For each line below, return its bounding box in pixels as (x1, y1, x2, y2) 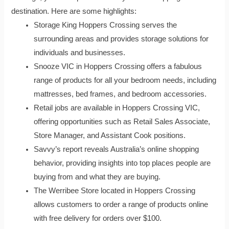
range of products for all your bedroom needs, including (34, 76, 217, 84)
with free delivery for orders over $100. (34, 214, 162, 222)
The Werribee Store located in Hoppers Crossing (34, 186, 196, 195)
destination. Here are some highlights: (11, 7, 137, 15)
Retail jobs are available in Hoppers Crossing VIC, (34, 103, 200, 112)
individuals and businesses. (34, 48, 126, 57)
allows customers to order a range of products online (34, 200, 209, 209)
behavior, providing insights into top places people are (34, 158, 211, 167)
